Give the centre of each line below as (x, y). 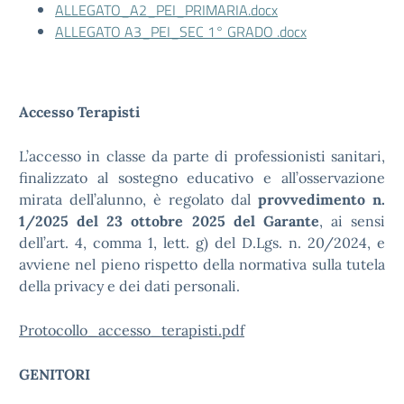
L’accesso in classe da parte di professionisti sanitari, (202, 156)
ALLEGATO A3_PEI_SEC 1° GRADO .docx (181, 32)
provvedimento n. (321, 199)
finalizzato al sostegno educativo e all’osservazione (202, 178)
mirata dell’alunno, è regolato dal (138, 199)
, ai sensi (352, 221)
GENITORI (55, 374)
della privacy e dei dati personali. (129, 286)
